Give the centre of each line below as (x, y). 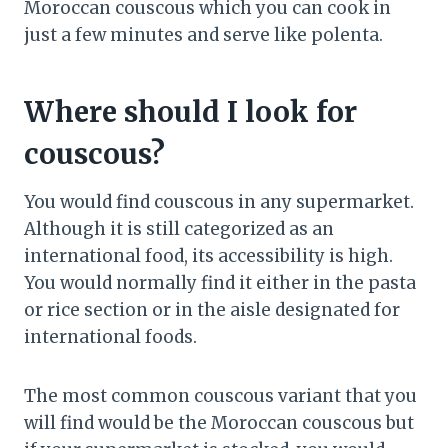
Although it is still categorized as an (179, 229)
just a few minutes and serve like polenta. (205, 35)
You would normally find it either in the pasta (220, 283)
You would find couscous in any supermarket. (219, 202)
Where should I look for (190, 112)
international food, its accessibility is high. (208, 256)
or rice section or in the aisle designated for (212, 310)
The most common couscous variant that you (220, 396)
